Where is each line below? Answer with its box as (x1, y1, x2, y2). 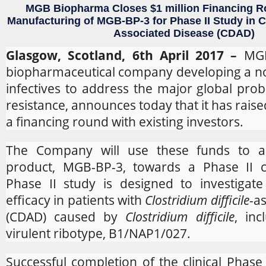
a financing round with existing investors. (6, 113, 243, 130)
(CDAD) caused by (6, 208, 126, 225)
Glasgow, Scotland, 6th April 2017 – (6, 46, 244, 64)
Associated (113, 27, 173, 39)
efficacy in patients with (6, 191, 145, 208)
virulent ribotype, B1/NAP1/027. (6, 224, 191, 242)
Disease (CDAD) (173, 27, 255, 39)
